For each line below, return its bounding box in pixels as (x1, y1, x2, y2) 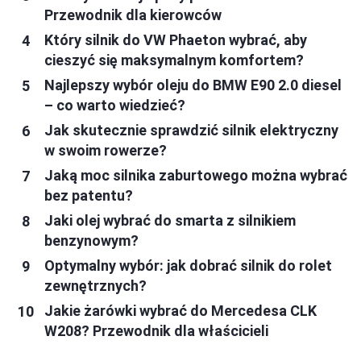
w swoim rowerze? (44, 142, 167, 160)
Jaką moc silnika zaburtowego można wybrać (44, 167, 347, 185)
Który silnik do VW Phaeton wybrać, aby (44, 31, 307, 49)
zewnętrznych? (44, 277, 147, 295)
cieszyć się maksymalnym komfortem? (44, 52, 304, 69)
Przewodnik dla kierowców (44, 6, 222, 24)
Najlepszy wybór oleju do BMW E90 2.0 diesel (44, 77, 342, 94)
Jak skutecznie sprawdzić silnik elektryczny (44, 122, 338, 139)
